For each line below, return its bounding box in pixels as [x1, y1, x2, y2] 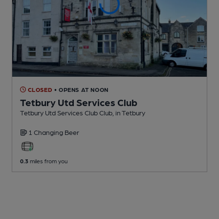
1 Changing [28, 128, 65, 136]
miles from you [28, 157, 67, 164]
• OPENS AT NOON [54, 86, 109, 93]
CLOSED [26, 86, 53, 93]
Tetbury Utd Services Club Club [20, 108, 112, 116]
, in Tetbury [112, 108, 145, 116]
